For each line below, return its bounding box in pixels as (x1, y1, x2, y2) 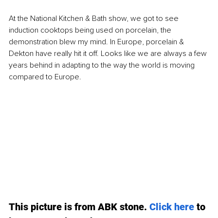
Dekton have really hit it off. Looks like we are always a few (9, 49, 209, 59)
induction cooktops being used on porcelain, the (9, 25, 173, 36)
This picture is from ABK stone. (9, 200, 149, 213)
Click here (149, 200, 194, 213)
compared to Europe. (9, 72, 83, 82)
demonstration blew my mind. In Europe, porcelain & (9, 37, 186, 47)
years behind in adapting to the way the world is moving (9, 60, 197, 71)
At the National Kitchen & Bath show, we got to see (9, 14, 181, 24)
